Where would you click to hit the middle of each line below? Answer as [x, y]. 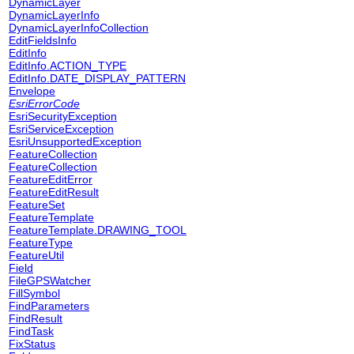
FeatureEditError [51, 179]
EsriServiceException [61, 129]
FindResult [36, 318]
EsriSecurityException [63, 116]
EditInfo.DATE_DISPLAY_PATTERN [97, 78]
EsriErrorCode [44, 104]
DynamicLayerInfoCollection [79, 28]
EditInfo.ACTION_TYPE [68, 66]
